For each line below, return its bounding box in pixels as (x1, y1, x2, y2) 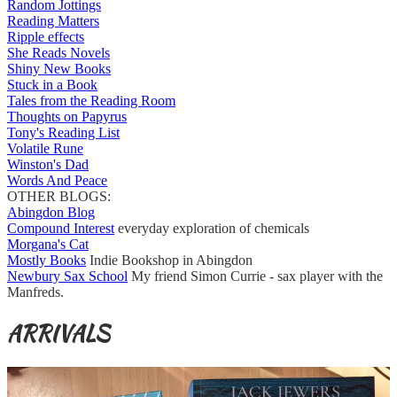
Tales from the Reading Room (7, 92, 175, 108)
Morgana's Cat (7, 236, 89, 252)
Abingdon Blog (7, 204, 95, 220)
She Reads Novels (7, 44, 110, 60)
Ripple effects (7, 28, 84, 44)
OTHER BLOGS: (7, 188, 111, 204)
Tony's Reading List (7, 124, 120, 140)
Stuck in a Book (7, 76, 97, 92)
